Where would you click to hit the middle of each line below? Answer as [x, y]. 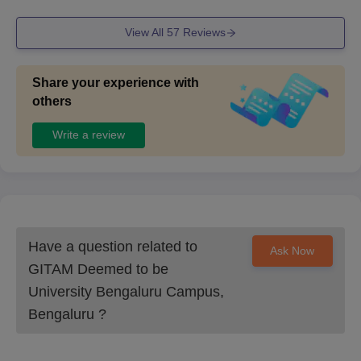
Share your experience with [116, 82]
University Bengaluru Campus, [126, 291]
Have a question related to [113, 246]
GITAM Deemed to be [98, 269]
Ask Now [293, 250]
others [52, 101]
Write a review [89, 135]
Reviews [202, 33]
